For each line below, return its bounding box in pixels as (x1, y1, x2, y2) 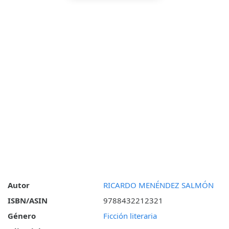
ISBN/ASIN (8, 195, 48, 206)
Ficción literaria (103, 211, 157, 221)
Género (8, 211, 36, 221)
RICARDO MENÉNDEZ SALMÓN (103, 180, 214, 191)
